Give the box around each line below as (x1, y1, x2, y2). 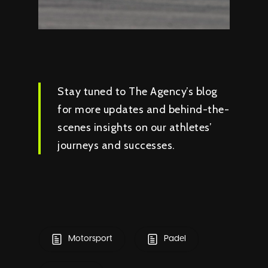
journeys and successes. (57, 138, 175, 152)
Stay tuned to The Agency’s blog (57, 84, 218, 98)
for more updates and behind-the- (57, 102, 230, 116)
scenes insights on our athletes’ (57, 120, 212, 134)
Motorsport (66, 234, 112, 243)
